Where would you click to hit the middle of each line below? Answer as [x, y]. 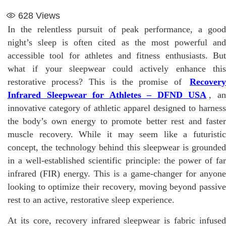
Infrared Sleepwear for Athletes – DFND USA [107, 95]
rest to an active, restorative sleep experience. [91, 200]
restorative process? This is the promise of [97, 81]
